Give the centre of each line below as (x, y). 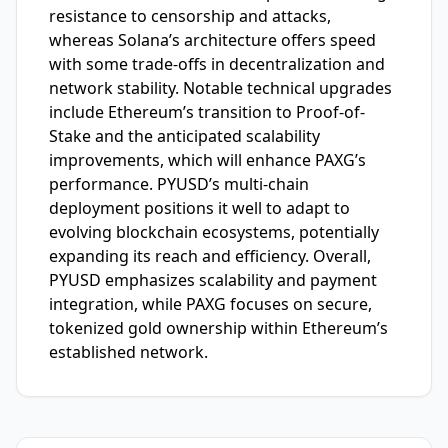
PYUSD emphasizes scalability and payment (213, 280)
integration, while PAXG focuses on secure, (210, 304)
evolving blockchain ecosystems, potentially (214, 232)
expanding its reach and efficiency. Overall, (210, 256)
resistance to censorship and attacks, (190, 16)
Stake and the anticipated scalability (184, 136)
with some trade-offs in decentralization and (217, 64)
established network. (128, 352)
